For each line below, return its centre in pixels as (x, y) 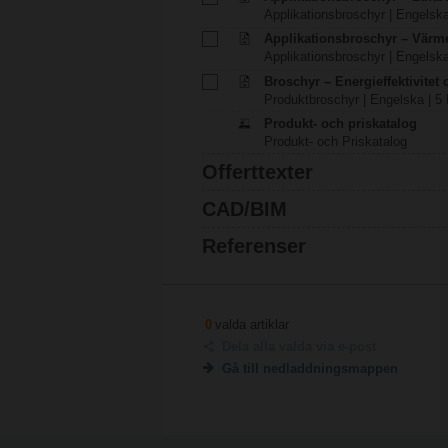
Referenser (254, 246)
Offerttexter (257, 172)
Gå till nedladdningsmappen (309, 368)
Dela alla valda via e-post (298, 346)
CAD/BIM (244, 209)
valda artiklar (251, 324)
